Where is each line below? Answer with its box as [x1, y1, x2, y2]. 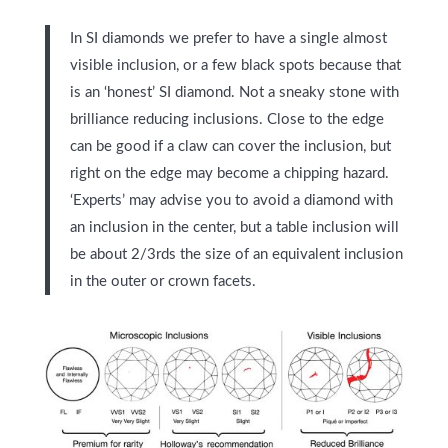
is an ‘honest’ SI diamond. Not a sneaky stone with [69, 84, 399, 100]
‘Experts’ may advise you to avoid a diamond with [69, 192, 393, 208]
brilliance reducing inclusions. [69, 111, 263, 127]
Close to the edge [262, 111, 384, 127]
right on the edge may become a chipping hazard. [69, 165, 389, 181]
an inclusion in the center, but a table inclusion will [69, 219, 399, 235]
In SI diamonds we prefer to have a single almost [69, 30, 387, 46]
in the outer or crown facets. [69, 273, 256, 289]
